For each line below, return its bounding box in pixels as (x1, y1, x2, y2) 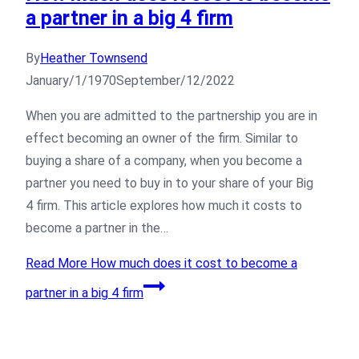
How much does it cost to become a (87, 255, 297, 271)
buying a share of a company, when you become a (26, 152, 302, 168)
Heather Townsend (40, 50, 147, 66)
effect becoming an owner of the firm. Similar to (26, 130, 298, 146)
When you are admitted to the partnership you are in (26, 107, 317, 123)
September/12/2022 (116, 72, 235, 88)
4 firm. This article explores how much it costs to (26, 197, 302, 213)
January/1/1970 (26, 72, 116, 88)
